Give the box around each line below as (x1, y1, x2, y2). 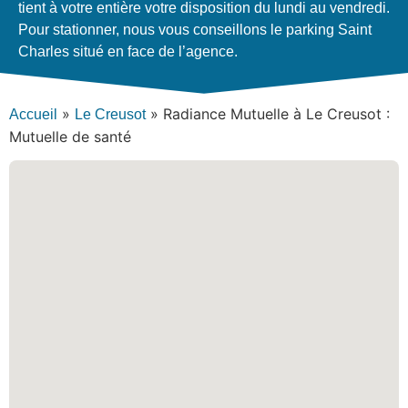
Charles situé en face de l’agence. (18, 43, 238, 59)
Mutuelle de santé (9, 127, 131, 146)
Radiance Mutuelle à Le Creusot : (163, 104, 390, 123)
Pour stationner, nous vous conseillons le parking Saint (18, 21, 372, 37)
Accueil (9, 106, 57, 122)
